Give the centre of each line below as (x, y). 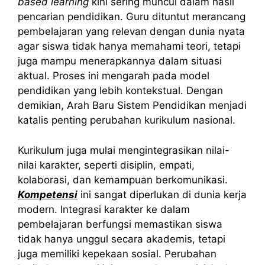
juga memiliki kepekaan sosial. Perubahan (117, 253)
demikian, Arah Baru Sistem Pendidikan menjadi (132, 106)
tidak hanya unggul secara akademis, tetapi (122, 239)
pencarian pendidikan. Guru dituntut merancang (132, 17)
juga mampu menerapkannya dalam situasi (120, 61)
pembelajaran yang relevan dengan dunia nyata (131, 32)
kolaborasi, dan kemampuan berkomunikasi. (123, 180)
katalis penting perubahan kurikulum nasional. (127, 120)
